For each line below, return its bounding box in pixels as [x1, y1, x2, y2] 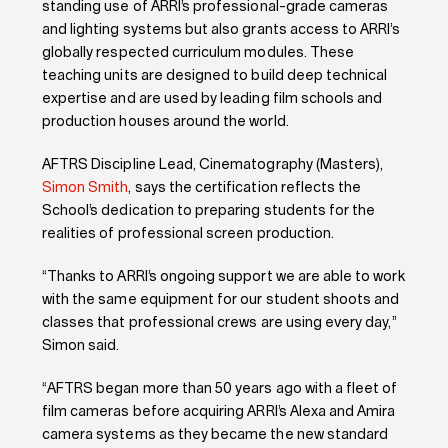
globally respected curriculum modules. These [41, 46, 355, 61]
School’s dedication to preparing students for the [41, 204, 376, 219]
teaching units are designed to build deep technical [41, 69, 388, 84]
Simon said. [41, 339, 120, 354]
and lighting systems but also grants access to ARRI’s [41, 23, 400, 38]
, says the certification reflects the [128, 181, 362, 196]
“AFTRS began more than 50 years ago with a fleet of [41, 382, 398, 397]
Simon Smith [41, 181, 129, 196]
